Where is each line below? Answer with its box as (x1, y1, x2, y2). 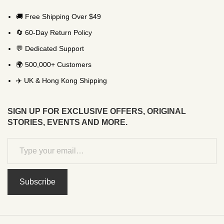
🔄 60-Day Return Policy (16, 28, 92, 36)
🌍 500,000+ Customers (16, 60, 91, 68)
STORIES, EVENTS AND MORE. (7, 117, 127, 126)
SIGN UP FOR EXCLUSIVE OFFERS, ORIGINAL (7, 106, 186, 115)
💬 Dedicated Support (16, 44, 84, 52)
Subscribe (19, 177, 55, 186)
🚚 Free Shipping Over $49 (16, 12, 101, 20)
